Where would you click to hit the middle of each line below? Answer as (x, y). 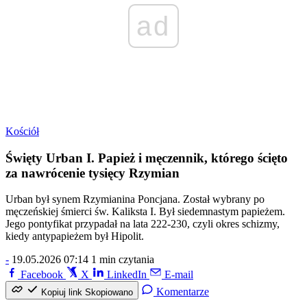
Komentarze (183, 292)
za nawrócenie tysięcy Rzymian (93, 173)
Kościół (22, 131)
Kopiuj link (62, 293)
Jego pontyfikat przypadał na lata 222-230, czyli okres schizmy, (143, 224)
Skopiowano (109, 293)
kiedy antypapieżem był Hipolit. (75, 236)
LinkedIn (127, 275)
